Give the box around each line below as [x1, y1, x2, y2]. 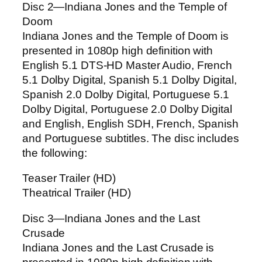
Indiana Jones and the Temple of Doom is [22, 29, 229, 42]
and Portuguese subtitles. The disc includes [22, 132, 239, 144]
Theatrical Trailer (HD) [22, 187, 131, 199]
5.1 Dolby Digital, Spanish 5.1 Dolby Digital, [22, 73, 237, 86]
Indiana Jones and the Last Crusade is [22, 241, 215, 254]
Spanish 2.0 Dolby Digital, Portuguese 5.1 [22, 88, 229, 101]
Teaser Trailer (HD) [22, 172, 116, 185]
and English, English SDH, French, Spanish [22, 117, 239, 130]
